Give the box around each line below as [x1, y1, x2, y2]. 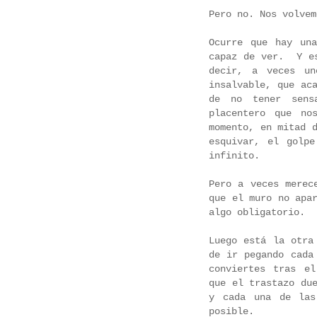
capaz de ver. [209, 51, 290, 63]
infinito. [209, 150, 260, 162]
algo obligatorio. [209, 207, 311, 219]
